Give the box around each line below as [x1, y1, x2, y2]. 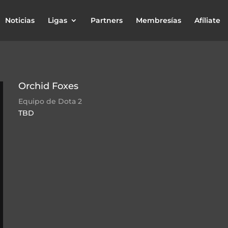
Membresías [135, 16, 181, 25]
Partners [90, 16, 123, 25]
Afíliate [194, 16, 220, 25]
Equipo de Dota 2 [18, 96, 82, 106]
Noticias [5, 16, 35, 25]
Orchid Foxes [18, 80, 79, 92]
